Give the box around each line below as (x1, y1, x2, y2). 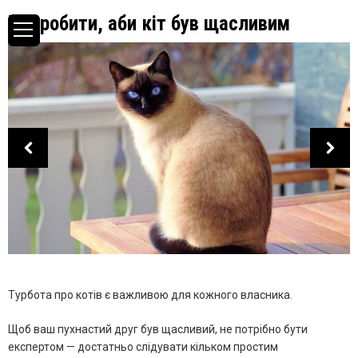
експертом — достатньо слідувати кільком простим (8, 340, 278, 353)
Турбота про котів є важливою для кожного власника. (8, 288, 292, 301)
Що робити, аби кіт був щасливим (8, 12, 290, 35)
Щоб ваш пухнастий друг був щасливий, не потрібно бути (8, 322, 308, 336)
